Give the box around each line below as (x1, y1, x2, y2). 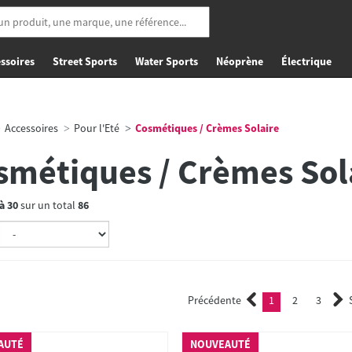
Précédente (188, 293, 242, 307)
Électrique (281, 54, 332, 68)
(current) (276, 295, 317, 309)
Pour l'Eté (73, 121, 119, 135)
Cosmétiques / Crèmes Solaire (132, 121, 279, 135)
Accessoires (4, 121, 58, 135)
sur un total (17, 198, 78, 212)
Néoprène (216, 54, 263, 68)
